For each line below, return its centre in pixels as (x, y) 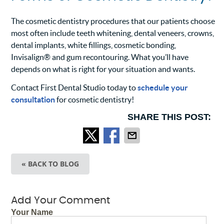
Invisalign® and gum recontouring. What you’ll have (100, 57)
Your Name (32, 212)
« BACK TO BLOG (50, 164)
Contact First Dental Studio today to (74, 88)
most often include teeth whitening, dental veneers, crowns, (113, 33)
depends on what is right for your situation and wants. (103, 69)
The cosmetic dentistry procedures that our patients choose (113, 21)
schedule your (163, 88)
